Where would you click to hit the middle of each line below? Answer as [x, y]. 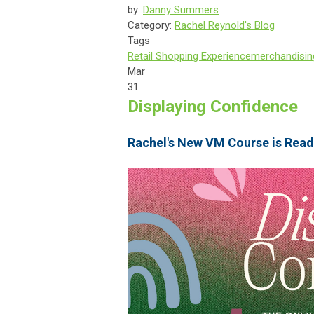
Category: [151, 25]
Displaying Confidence [213, 106]
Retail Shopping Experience [189, 56]
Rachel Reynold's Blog [225, 25]
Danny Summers [181, 9]
